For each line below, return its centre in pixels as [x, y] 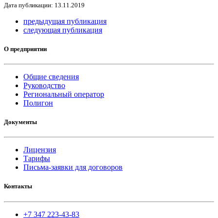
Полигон [38, 103]
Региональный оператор [64, 94]
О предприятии [25, 49]
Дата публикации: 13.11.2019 [44, 5]
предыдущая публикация [65, 21]
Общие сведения [51, 76]
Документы [20, 122]
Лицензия [40, 150]
